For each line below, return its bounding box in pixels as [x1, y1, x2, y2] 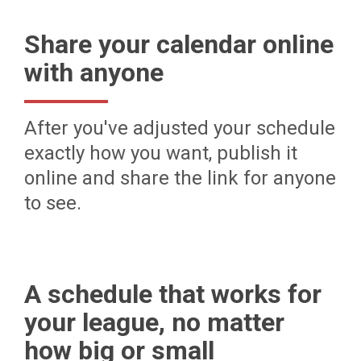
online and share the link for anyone [24, 167, 336, 189]
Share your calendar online [24, 29, 334, 60]
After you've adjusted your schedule [24, 117, 335, 139]
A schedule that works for [24, 279, 322, 309]
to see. [24, 192, 81, 214]
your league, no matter [24, 307, 284, 338]
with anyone [24, 57, 164, 88]
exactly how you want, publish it [24, 142, 297, 164]
